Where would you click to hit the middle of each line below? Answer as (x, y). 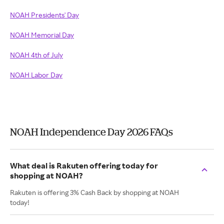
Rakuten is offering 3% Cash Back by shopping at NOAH (94, 192)
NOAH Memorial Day (42, 35)
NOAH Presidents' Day (44, 15)
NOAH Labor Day (36, 75)
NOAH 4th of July (36, 55)
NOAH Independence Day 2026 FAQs (91, 132)
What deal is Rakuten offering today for (84, 165)
